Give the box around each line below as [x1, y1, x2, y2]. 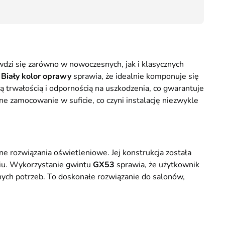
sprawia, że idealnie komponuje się [71, 71, 199, 82]
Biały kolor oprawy [1, 71, 71, 82]
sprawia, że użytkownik [117, 159, 199, 170]
